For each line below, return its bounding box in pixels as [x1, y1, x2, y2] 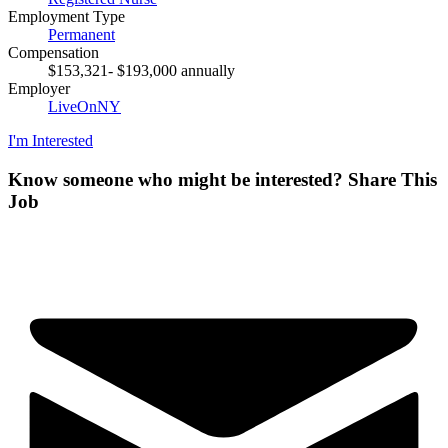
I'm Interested [8, 132, 93, 150]
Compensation [8, 44, 99, 62]
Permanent [48, 26, 115, 44]
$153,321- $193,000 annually [48, 62, 235, 80]
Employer [8, 80, 70, 98]
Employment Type [8, 8, 125, 26]
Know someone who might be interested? [8, 169, 348, 191]
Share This [348, 169, 437, 191]
